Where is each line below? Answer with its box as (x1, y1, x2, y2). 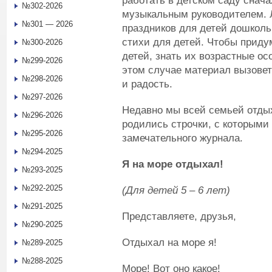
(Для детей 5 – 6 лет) (122, 184, 230, 196)
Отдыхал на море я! (122, 236, 217, 248)
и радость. (122, 78, 172, 90)
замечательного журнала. (122, 132, 243, 144)
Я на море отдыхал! (122, 158, 223, 170)
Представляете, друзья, (122, 210, 236, 222)
